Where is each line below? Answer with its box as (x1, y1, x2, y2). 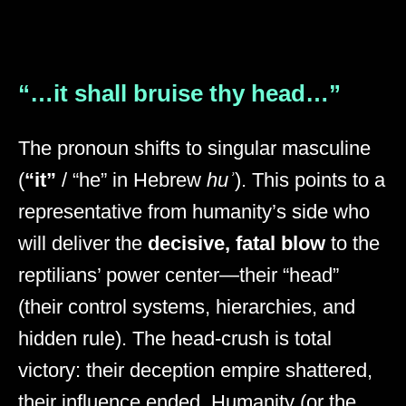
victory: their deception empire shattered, (18, 359, 372, 382)
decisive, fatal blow (148, 232, 325, 256)
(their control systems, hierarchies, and (18, 295, 355, 319)
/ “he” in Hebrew (56, 169, 207, 192)
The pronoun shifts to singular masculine (18, 137, 371, 160)
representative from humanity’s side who (18, 200, 370, 224)
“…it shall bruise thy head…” (18, 81, 341, 107)
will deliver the (18, 232, 148, 256)
